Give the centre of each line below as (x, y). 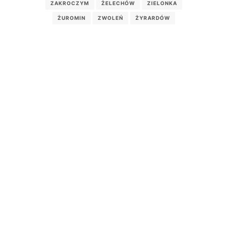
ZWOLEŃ (111, 18)
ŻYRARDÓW (153, 18)
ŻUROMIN (72, 18)
